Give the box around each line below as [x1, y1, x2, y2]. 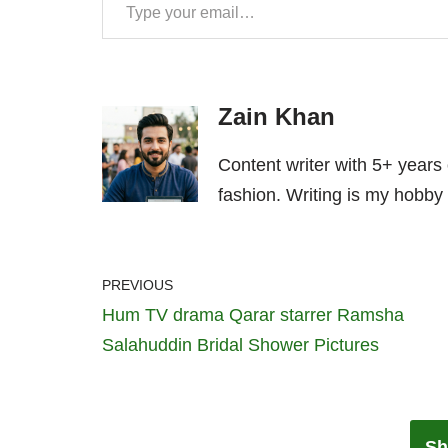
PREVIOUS [102, 276, 173, 293]
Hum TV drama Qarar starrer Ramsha [102, 304, 404, 325]
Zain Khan [218, 102, 335, 130]
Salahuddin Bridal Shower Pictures [102, 334, 379, 355]
